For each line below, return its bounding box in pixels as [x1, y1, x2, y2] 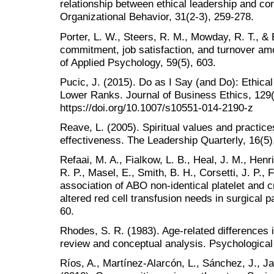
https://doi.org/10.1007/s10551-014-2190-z [60, 101, 253, 114]
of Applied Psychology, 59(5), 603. [60, 56, 216, 68]
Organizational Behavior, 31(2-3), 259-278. [60, 10, 254, 23]
